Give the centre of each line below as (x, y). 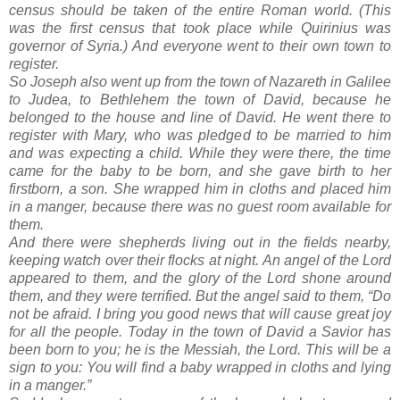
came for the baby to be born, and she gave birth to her (200, 171)
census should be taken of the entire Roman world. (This (200, 11)
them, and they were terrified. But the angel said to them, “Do (200, 296)
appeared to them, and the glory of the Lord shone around (200, 279)
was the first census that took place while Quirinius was (200, 29)
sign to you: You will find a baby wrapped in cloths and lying (200, 368)
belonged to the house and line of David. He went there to (200, 118)
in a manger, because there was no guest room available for (200, 207)
